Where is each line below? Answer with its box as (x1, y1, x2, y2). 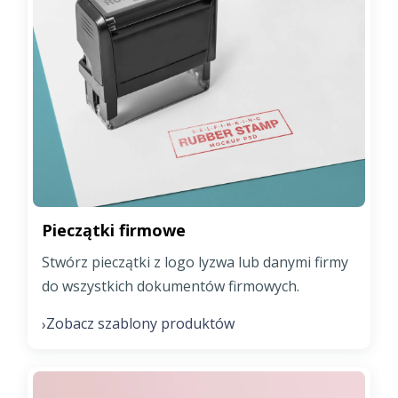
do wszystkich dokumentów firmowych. (42, 276, 299, 297)
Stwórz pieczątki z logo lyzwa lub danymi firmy (42, 252, 348, 273)
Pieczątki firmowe (42, 219, 186, 242)
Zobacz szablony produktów (46, 314, 235, 334)
